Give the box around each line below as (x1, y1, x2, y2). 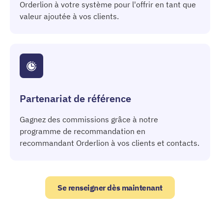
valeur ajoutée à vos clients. (20, 11, 119, 22)
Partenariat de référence (20, 92, 131, 106)
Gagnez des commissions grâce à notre (20, 114, 158, 125)
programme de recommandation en (20, 126, 145, 137)
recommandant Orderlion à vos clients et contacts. (20, 138, 199, 148)
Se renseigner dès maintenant (57, 183, 163, 193)
